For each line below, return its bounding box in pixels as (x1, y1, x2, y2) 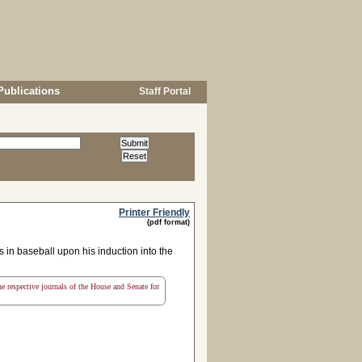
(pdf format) (147, 218, 190, 226)
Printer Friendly (119, 207, 190, 218)
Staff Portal (137, 86, 191, 97)
